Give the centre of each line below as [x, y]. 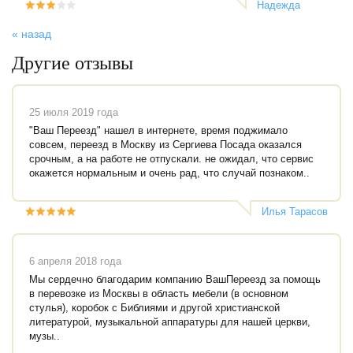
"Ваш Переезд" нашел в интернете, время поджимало [158, 130]
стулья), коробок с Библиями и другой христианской [154, 308]
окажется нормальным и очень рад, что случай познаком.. [169, 173]
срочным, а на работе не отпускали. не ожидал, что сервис [171, 159]
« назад [32, 34]
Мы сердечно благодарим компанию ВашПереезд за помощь [175, 279]
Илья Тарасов [295, 212]
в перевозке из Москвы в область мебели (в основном [159, 294]
